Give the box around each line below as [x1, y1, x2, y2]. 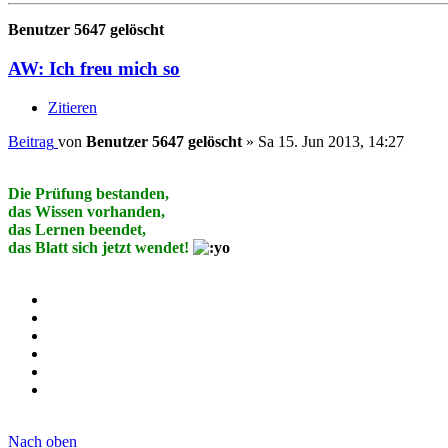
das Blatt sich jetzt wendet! [8, 238, 193, 256]
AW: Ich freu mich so [8, 57, 180, 79]
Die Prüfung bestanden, [8, 184, 169, 202]
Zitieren [48, 98, 97, 116]
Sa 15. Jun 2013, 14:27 [258, 132, 404, 150]
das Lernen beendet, [8, 220, 146, 238]
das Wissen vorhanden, [8, 202, 165, 220]
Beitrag [8, 132, 54, 150]
